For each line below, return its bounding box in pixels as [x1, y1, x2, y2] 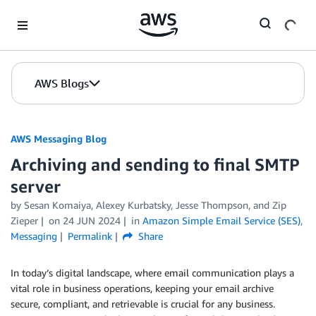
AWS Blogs [35, 76, 89, 90]
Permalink [67, 230, 112, 242]
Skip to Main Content [6, 8, 100, 20]
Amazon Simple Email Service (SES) [142, 214, 300, 226]
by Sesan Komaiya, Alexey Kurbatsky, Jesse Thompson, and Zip [11, 199, 286, 211]
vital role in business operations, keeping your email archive [11, 282, 274, 294]
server [11, 176, 61, 196]
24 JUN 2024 [62, 214, 121, 226]
